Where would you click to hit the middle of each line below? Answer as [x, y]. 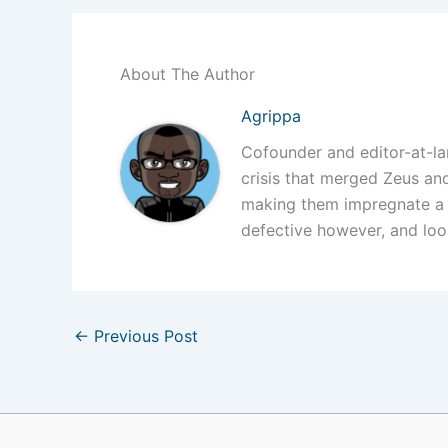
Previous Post [143, 335]
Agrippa [271, 115]
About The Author [187, 73]
